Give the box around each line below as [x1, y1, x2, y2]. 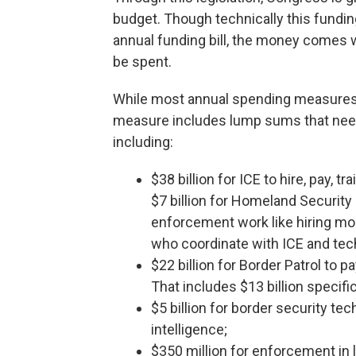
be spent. [113, 53, 172, 71]
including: [113, 133, 173, 151]
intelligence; [151, 321, 227, 339]
